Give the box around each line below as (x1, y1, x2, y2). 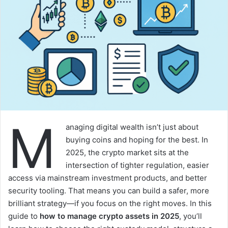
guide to (8, 211, 40, 221)
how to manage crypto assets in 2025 (40, 211, 179, 221)
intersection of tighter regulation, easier (66, 160, 209, 170)
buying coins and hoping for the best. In (66, 134, 208, 145)
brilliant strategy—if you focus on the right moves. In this (8, 198, 212, 208)
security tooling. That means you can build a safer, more (8, 185, 209, 195)
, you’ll (179, 211, 202, 221)
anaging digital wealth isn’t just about (66, 122, 198, 132)
